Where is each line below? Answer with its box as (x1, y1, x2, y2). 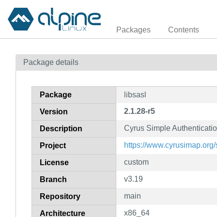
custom (124, 157, 149, 166)
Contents (168, 25, 199, 34)
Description (40, 124, 82, 133)
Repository (40, 192, 80, 201)
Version (40, 107, 68, 116)
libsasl (124, 90, 146, 99)
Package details (23, 58, 78, 66)
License (40, 158, 69, 167)
